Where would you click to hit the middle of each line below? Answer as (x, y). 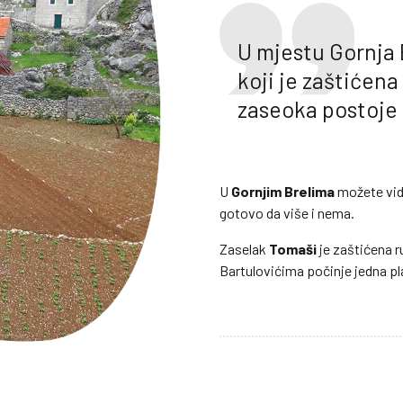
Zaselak (244, 249)
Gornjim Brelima (283, 192)
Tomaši (293, 249)
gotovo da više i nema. (287, 213)
